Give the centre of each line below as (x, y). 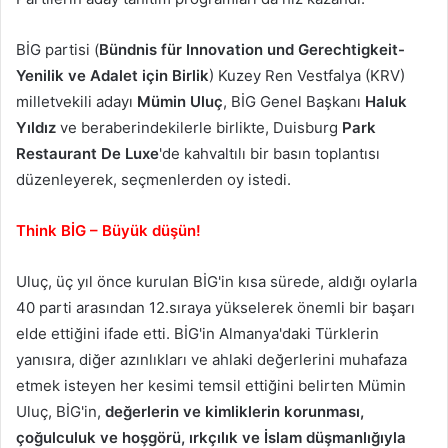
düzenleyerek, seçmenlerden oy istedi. (153, 179)
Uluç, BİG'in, (60, 411)
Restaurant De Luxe (87, 153)
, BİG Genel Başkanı (294, 101)
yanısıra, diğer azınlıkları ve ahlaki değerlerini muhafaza (211, 359)
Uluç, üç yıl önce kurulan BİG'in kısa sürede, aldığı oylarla (216, 281)
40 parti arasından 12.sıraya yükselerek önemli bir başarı (215, 307)
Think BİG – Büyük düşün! (108, 230)
